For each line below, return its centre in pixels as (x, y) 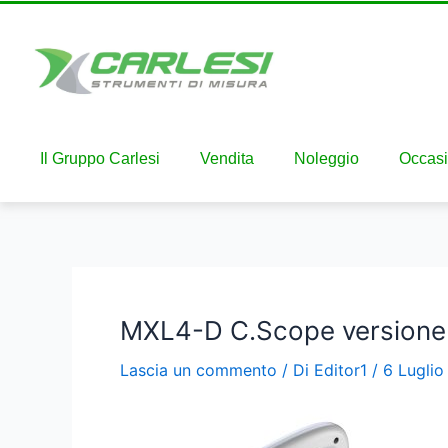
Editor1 (340, 369)
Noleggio (326, 158)
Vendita (227, 158)
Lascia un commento (198, 369)
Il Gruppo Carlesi (100, 158)
